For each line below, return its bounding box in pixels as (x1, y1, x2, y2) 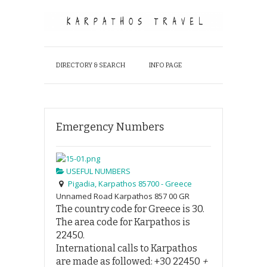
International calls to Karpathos (56, 242, 197, 254)
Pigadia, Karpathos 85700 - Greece (67, 178, 192, 189)
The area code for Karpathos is (56, 216, 190, 228)
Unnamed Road (56, 190, 113, 201)
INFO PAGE (149, 61, 182, 69)
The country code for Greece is (56, 203, 192, 215)
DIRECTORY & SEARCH (56, 61, 125, 69)
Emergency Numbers (56, 120, 164, 133)
